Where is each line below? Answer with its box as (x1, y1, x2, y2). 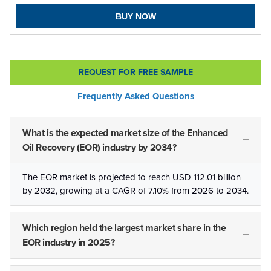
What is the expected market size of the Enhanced (22, 127, 228, 140)
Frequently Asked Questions (77, 91, 194, 102)
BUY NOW (115, 11, 156, 22)
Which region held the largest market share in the (22, 222, 226, 235)
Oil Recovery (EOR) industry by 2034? (22, 142, 177, 154)
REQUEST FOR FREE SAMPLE (78, 67, 193, 78)
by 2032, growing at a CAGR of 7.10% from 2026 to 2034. (22, 185, 249, 197)
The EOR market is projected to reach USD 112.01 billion (22, 172, 241, 183)
